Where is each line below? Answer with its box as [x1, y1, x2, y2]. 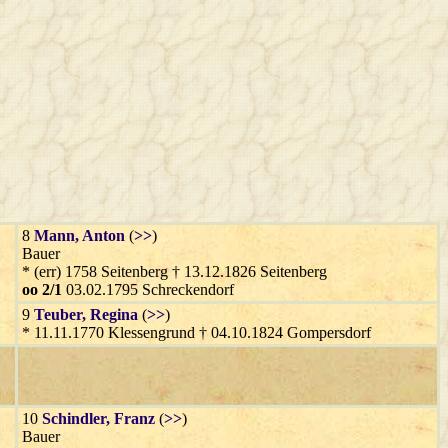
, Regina [82, 305, 138, 323]
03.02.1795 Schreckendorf [62, 280, 234, 298]
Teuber [34, 305, 82, 323]
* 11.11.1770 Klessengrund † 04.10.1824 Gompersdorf [22, 323, 371, 341]
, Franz [106, 409, 155, 427]
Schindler [42, 409, 106, 427]
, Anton [75, 226, 125, 244]
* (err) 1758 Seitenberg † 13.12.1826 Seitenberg [22, 262, 327, 280]
